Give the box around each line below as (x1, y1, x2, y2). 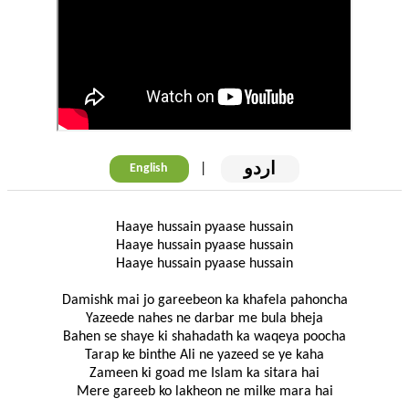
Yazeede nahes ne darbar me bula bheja (86, 311, 323, 327)
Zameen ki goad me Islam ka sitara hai (89, 366, 320, 382)
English (130, 162, 169, 176)
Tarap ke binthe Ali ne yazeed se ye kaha (85, 348, 324, 363)
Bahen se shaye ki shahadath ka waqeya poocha (63, 330, 346, 345)
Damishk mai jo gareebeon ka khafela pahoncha (61, 293, 348, 309)
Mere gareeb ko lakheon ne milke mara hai (76, 384, 333, 400)
